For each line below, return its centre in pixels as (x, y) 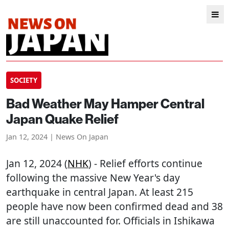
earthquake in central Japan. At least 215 (100, 192)
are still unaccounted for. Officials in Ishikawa (110, 221)
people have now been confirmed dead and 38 (114, 206)
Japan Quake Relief (62, 119)
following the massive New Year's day (93, 178)
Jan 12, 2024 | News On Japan (57, 137)
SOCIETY (24, 80)
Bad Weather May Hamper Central (105, 104)
